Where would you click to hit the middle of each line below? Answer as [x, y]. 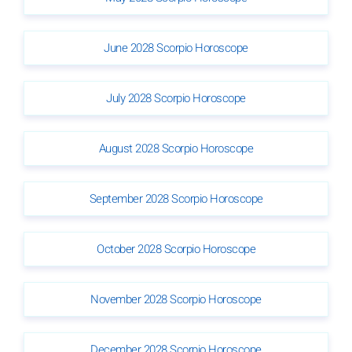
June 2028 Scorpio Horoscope [176, 48]
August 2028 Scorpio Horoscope [176, 148]
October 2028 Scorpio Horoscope [176, 249]
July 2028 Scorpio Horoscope [176, 98]
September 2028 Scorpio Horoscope [176, 198]
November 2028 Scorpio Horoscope [176, 299]
